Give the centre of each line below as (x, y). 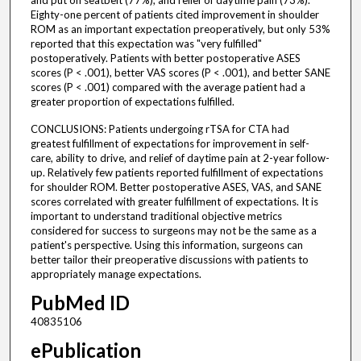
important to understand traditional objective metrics (156, 216)
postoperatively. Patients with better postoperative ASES (165, 58)
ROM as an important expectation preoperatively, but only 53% (180, 29)
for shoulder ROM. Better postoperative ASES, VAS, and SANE (176, 187)
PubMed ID (80, 303)
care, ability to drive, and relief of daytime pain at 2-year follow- (180, 158)
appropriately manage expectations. (116, 274)
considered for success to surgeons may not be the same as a (173, 231)
